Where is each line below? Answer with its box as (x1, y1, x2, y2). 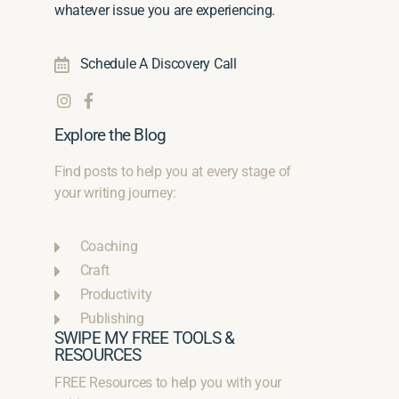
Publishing (79, 310, 144, 328)
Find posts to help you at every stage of (53, 163, 291, 181)
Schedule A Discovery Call (79, 55, 237, 73)
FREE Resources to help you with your (53, 374, 282, 392)
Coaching (79, 238, 138, 256)
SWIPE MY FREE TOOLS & (53, 328, 235, 349)
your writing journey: (53, 184, 177, 202)
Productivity (79, 286, 152, 304)
